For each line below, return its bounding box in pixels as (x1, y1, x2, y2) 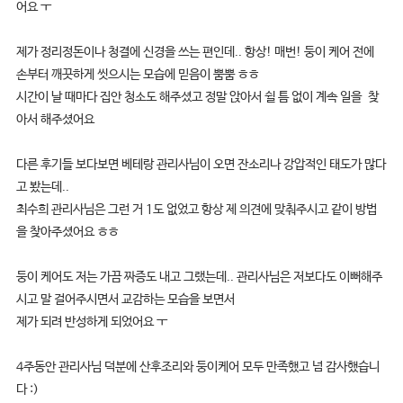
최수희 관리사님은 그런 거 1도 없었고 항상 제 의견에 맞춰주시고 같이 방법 (15, 201, 377, 217)
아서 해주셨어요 (15, 112, 94, 127)
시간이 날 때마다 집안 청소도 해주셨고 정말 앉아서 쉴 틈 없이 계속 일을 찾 (15, 89, 379, 104)
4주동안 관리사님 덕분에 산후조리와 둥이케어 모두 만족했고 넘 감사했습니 (15, 359, 380, 374)
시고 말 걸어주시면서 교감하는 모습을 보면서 (15, 291, 235, 307)
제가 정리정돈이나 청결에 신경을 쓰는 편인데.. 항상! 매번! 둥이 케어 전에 (15, 44, 374, 59)
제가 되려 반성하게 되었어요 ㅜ (15, 314, 167, 329)
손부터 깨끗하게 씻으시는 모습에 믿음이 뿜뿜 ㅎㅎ (15, 67, 259, 82)
